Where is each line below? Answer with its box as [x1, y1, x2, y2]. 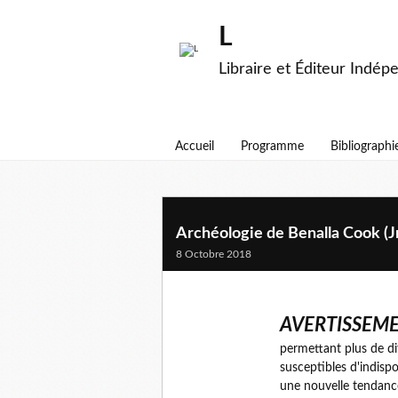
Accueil [175, 140, 214, 153]
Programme [241, 140, 304, 153]
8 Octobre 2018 [176, 249, 251, 259]
